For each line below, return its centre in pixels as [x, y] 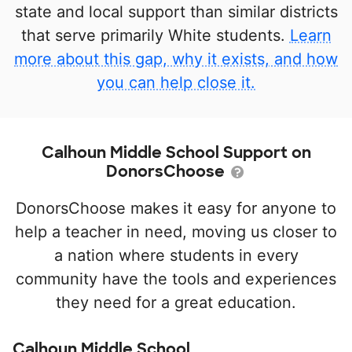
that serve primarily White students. [155, 35]
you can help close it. [176, 82]
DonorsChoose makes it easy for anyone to [176, 208]
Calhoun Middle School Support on [176, 152]
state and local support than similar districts [176, 12]
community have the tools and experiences [176, 279]
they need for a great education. [176, 302]
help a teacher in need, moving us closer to [176, 232]
